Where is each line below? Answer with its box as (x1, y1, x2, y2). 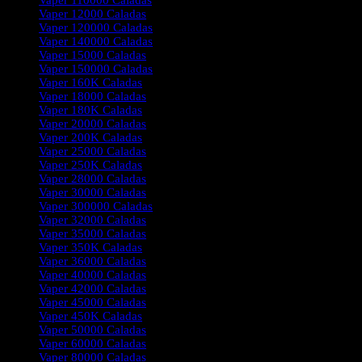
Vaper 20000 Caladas (39, 117, 146, 130)
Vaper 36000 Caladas (39, 255, 146, 267)
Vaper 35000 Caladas (39, 227, 146, 240)
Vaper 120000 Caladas (39, 21, 153, 34)
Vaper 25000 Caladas (39, 145, 146, 158)
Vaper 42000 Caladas (39, 282, 146, 295)
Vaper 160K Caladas (39, 76, 142, 89)
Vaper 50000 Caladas (39, 323, 146, 336)
